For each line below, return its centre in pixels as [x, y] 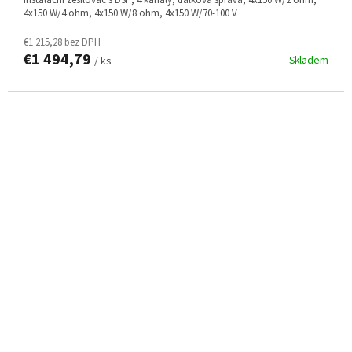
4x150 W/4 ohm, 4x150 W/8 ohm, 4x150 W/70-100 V [130, 13]
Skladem [309, 60]
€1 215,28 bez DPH [62, 42]
